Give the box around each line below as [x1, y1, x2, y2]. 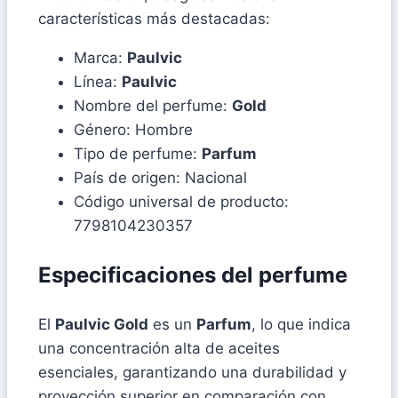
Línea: [74, 72, 122, 91]
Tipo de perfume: [74, 144, 202, 163]
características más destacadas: [38, 9, 270, 28]
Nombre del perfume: [74, 96, 232, 115]
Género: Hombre [74, 120, 193, 139]
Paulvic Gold [55, 314, 148, 333]
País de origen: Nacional [74, 168, 247, 187]
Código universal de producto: [74, 192, 289, 211]
